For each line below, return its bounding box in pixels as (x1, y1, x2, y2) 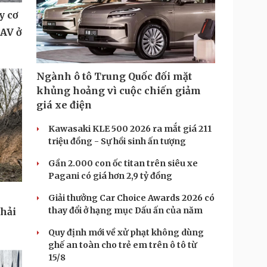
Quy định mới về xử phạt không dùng (48, 227, 204, 238)
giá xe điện (36, 99, 92, 111)
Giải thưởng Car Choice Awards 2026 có (48, 193, 215, 203)
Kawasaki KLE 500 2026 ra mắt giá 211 (48, 123, 212, 134)
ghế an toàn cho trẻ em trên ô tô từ (48, 240, 197, 250)
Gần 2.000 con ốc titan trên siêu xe (48, 158, 198, 169)
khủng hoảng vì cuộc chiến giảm (36, 85, 201, 97)
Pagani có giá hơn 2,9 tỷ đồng (48, 170, 172, 181)
